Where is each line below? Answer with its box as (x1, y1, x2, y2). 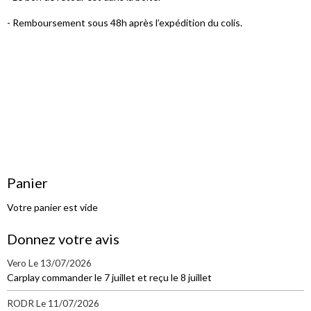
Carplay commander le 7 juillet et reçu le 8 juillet (7, 271, 212, 284)
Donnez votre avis (7, 230, 119, 248)
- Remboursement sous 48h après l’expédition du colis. (7, 17, 242, 29)
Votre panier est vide (7, 201, 98, 214)
